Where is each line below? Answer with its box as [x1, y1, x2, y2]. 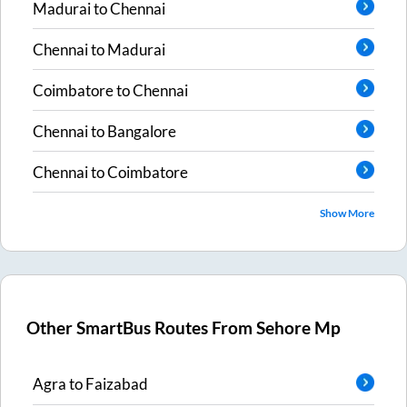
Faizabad [85, 374, 148, 393]
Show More [320, 206, 374, 221]
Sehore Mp [256, 318, 342, 339]
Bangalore [107, 121, 176, 141]
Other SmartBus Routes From [26, 318, 257, 339]
